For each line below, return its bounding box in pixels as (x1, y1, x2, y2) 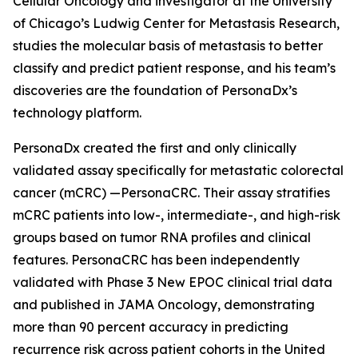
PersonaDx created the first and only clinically (13, 140, 296, 156)
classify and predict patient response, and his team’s (13, 60, 336, 76)
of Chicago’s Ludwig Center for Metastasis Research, (13, 15, 340, 31)
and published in (13, 296, 117, 312)
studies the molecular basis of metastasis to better (13, 38, 323, 54)
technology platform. (13, 105, 141, 121)
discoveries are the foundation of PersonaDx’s (13, 82, 297, 98)
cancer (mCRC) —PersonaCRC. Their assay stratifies (13, 185, 330, 201)
